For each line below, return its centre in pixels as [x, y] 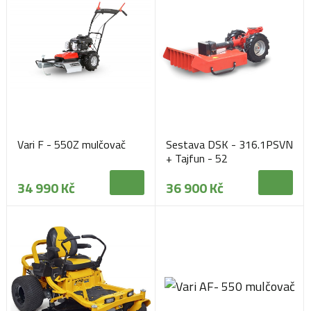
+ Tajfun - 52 [197, 158]
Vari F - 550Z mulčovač [72, 144]
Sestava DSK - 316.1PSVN [229, 144]
